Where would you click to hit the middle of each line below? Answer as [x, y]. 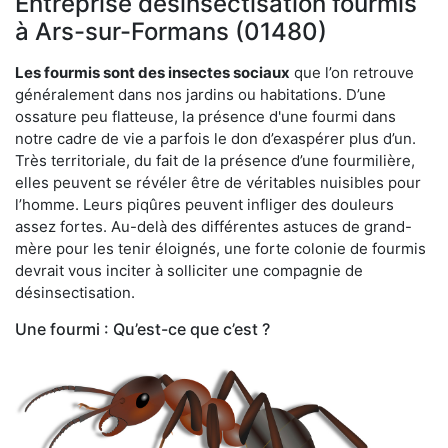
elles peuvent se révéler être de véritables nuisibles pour [218, 182]
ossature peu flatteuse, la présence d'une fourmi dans [205, 116]
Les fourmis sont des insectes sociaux [152, 72]
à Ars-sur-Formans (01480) [171, 31]
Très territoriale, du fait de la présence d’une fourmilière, [215, 160]
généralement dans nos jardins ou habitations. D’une [200, 94]
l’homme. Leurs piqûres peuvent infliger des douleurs [204, 204]
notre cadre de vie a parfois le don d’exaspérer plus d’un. [215, 138]
